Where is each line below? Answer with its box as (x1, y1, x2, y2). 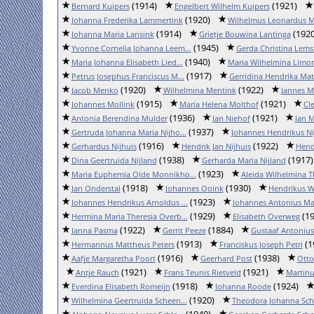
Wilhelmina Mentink (163, 85, 236, 95)
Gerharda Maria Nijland (201, 155, 286, 165)
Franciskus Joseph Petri (219, 239, 303, 250)
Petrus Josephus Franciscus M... (71, 71, 184, 81)
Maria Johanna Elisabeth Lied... (71, 57, 183, 67)
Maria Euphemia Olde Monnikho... (71, 169, 196, 179)
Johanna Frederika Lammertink (71, 15, 183, 25)
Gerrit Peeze (162, 225, 206, 235)
